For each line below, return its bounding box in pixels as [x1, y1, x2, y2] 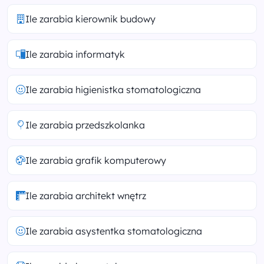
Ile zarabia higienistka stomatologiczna [25, 84, 201, 95]
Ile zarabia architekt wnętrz [25, 190, 146, 202]
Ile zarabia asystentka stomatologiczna [25, 225, 202, 237]
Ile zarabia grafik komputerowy [25, 154, 166, 166]
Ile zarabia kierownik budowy [25, 13, 156, 25]
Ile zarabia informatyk [25, 48, 125, 60]
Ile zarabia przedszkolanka [25, 119, 145, 131]
